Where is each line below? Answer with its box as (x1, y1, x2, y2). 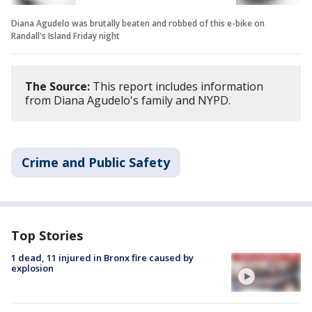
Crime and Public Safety (22, 153, 170, 171)
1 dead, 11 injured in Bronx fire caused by (11, 251, 194, 264)
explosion (11, 261, 54, 274)
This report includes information (90, 78, 263, 94)
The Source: (25, 78, 90, 94)
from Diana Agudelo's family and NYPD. (25, 92, 233, 108)
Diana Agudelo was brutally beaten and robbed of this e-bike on (11, 17, 265, 29)
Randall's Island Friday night (11, 29, 120, 42)
